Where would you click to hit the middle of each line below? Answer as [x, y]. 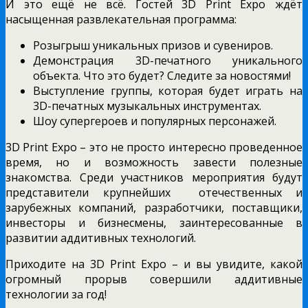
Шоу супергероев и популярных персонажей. [155, 121]
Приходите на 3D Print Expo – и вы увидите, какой [154, 264]
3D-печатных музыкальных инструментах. [147, 106]
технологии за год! [56, 294]
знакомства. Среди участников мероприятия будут [154, 177]
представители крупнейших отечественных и [154, 192]
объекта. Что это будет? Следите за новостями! [162, 75]
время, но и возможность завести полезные [154, 162]
